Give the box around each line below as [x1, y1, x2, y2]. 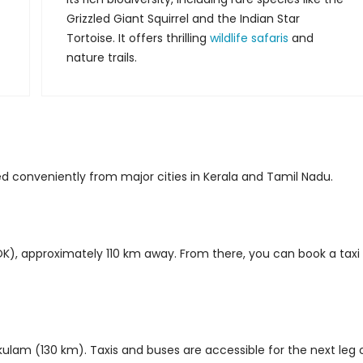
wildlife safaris [210, 30, 293, 46]
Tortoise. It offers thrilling [66, 30, 211, 46]
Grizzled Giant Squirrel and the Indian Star [66, 11, 301, 27]
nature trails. [66, 49, 138, 66]
